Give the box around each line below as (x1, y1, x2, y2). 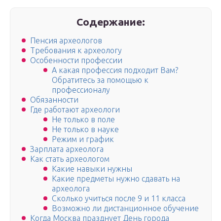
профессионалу (52, 85, 110, 95)
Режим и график (52, 135, 114, 144)
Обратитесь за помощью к (52, 75, 148, 85)
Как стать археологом (30, 154, 110, 164)
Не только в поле (52, 115, 115, 124)
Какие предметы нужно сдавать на (52, 174, 180, 184)
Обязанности (30, 95, 78, 105)
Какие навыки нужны (52, 164, 132, 174)
